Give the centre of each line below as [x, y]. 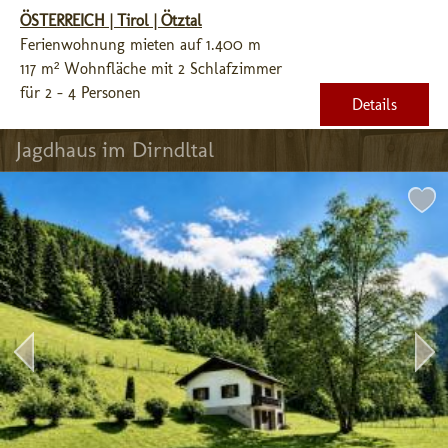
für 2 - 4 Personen [80, 92]
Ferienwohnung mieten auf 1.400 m [140, 44]
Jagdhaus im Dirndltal [115, 149]
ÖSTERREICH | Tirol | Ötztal [111, 20]
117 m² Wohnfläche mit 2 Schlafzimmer [151, 68]
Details [374, 104]
